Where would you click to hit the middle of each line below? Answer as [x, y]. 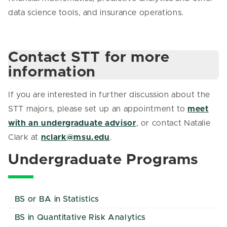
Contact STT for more [89, 58]
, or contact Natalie [173, 123]
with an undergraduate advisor [72, 123]
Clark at [25, 137]
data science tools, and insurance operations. [96, 13]
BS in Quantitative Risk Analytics [80, 217]
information [52, 72]
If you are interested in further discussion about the [109, 95]
